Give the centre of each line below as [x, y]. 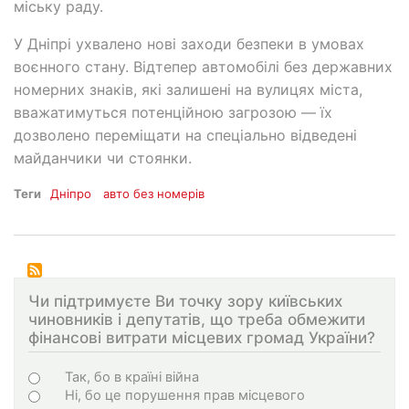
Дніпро [71, 194]
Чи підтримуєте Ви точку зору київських [185, 301]
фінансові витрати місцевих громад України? [202, 338]
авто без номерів [154, 194]
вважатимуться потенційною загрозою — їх [173, 113]
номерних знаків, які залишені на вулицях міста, [188, 90]
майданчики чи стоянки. [103, 158]
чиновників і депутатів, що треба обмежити [197, 320]
